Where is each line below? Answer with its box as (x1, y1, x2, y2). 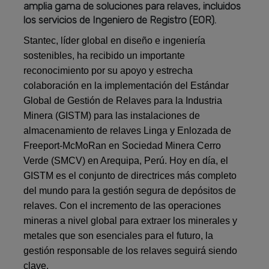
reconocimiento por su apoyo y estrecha (23, 65, 193, 76)
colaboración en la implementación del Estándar (23, 80, 229, 91)
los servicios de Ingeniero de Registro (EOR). (23, 14, 217, 26)
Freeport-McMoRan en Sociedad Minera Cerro (23, 141, 222, 151)
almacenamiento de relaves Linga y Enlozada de (23, 125, 232, 136)
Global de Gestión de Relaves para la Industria (23, 95, 223, 106)
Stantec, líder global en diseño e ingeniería (23, 35, 206, 46)
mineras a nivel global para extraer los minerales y (23, 216, 238, 226)
